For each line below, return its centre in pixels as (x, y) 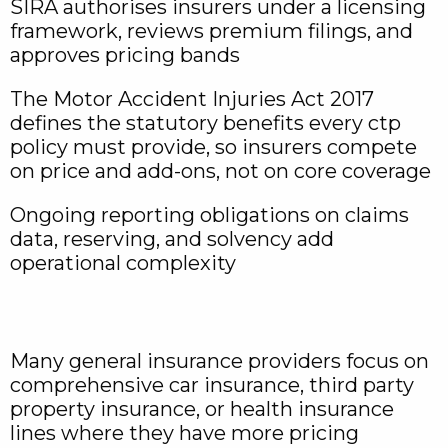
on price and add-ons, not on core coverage (220, 171)
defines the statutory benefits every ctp (205, 123)
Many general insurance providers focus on (219, 361)
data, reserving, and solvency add (172, 239)
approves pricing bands (125, 55)
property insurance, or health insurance (202, 409)
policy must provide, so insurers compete (213, 147)
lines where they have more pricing (184, 433)
